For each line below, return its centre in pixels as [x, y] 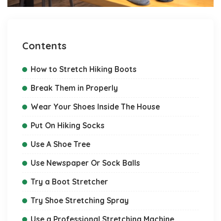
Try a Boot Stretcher [69, 181]
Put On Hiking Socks [68, 125]
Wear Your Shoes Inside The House [95, 106]
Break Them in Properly [74, 88]
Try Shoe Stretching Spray [80, 200]
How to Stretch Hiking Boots [84, 69]
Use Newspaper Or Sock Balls [85, 163]
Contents [44, 45]
